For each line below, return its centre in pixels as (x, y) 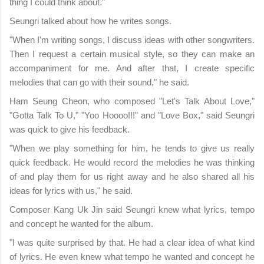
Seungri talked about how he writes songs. (90, 21)
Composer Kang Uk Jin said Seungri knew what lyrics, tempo (132, 209)
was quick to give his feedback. (70, 129)
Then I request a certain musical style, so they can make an (132, 54)
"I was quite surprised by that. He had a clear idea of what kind (132, 242)
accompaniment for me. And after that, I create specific (132, 68)
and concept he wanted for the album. (81, 224)
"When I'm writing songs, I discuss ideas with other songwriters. (132, 40)
